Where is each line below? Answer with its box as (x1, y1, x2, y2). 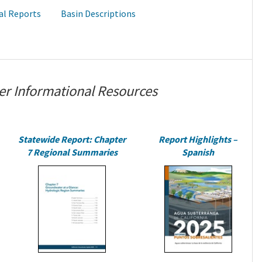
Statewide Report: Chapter (18, 133, 126, 145)
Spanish (182, 146, 215, 158)
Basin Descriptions (61, 8, 136, 20)
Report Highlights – (158, 133, 238, 145)
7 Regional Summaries (26, 146, 118, 158)
